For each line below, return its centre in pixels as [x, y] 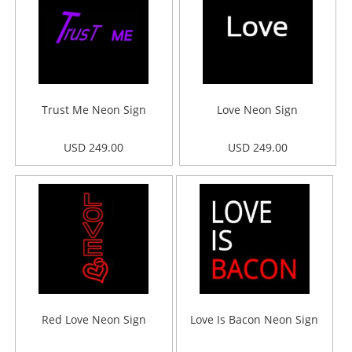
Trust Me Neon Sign [93, 110]
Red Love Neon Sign [93, 319]
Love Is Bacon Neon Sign [255, 319]
